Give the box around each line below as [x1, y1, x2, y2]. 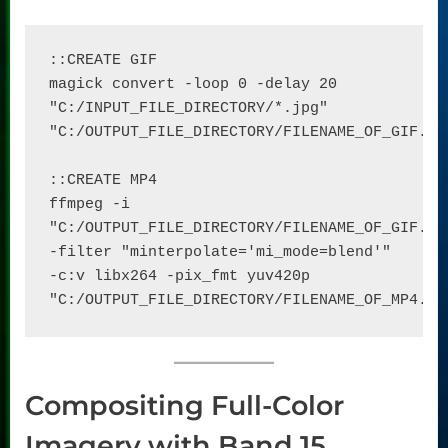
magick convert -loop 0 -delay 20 [49, 75, 337, 93]
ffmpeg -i [49, 195, 130, 213]
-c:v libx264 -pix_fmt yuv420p [49, 267, 310, 285]
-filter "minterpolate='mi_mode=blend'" [49, 243, 391, 261]
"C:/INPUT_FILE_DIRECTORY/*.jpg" [49, 99, 328, 117]
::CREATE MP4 [49, 171, 157, 189]
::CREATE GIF [49, 51, 157, 69]
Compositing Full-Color [25, 389, 344, 423]
